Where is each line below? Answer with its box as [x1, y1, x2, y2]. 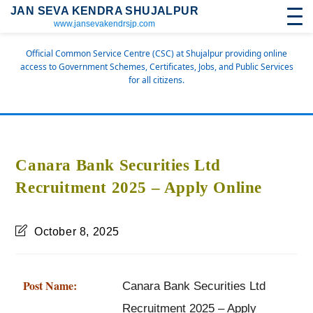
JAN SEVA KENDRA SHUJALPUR [10, 5, 198, 17]
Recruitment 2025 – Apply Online [15, 179, 263, 196]
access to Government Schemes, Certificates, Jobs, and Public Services [20, 61, 293, 73]
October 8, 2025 [34, 226, 120, 238]
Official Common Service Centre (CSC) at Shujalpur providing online [26, 48, 287, 59]
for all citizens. [129, 74, 184, 86]
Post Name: [22, 277, 77, 293]
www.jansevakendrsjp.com [54, 19, 155, 29]
